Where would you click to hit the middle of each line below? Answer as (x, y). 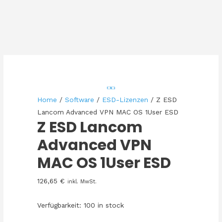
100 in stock (104, 205)
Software (80, 100)
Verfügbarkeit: (59, 205)
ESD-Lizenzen (125, 100)
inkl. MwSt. (82, 182)
